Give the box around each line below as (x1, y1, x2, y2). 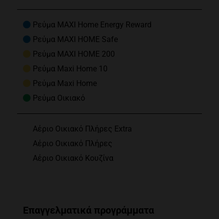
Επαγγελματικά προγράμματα (22, 204, 154, 217)
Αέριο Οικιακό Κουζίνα (32, 153, 113, 163)
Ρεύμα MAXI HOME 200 (32, 49, 115, 59)
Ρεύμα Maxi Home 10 (32, 64, 108, 74)
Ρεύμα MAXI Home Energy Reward (32, 20, 152, 30)
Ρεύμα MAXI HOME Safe (32, 35, 118, 44)
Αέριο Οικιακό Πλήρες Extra (32, 124, 132, 134)
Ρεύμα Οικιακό (32, 93, 85, 103)
